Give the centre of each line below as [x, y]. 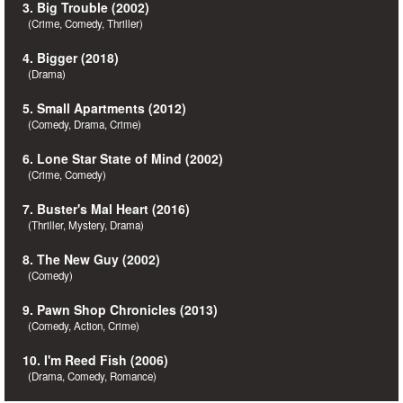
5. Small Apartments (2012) [104, 108]
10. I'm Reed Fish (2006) [95, 360]
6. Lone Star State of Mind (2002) [123, 158]
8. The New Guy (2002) [91, 259]
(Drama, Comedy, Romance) [90, 376]
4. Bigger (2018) [71, 58]
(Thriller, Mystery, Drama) [83, 225]
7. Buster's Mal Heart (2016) [106, 209]
